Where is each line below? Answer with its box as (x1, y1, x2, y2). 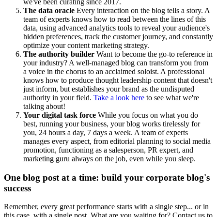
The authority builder (23, 49, 94, 58)
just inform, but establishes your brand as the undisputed (23, 84, 194, 93)
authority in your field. (23, 93, 93, 102)
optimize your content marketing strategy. (23, 41, 149, 49)
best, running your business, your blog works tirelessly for (23, 119, 200, 128)
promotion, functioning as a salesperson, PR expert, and (23, 145, 193, 154)
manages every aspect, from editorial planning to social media (23, 137, 211, 145)
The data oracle (23, 6, 75, 15)
